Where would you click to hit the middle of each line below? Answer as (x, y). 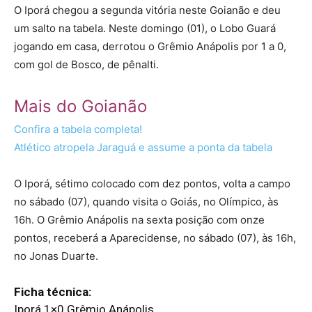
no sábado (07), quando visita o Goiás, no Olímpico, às (146, 202)
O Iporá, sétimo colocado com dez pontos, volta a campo (152, 184)
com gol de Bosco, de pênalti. (86, 65)
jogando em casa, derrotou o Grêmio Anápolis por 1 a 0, (150, 47)
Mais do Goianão (80, 107)
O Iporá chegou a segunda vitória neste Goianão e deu (147, 10)
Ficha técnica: (53, 292)
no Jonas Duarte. (56, 256)
